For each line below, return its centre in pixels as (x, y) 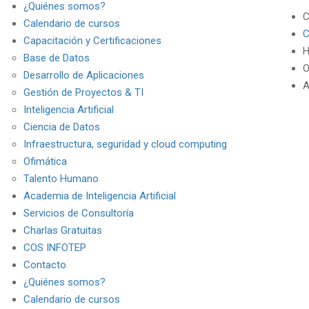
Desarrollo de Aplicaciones (83, 75)
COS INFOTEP (54, 248)
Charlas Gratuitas (62, 230)
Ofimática (45, 161)
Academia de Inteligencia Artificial (99, 196)
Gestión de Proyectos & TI (83, 92)
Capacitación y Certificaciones (92, 41)
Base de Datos (56, 58)
